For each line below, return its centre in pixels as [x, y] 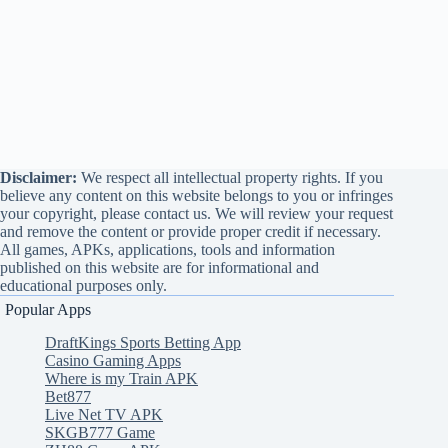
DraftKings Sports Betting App [143, 343]
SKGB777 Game [100, 433]
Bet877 [68, 397]
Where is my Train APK [121, 379]
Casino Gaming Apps [113, 361]
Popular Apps [48, 310]
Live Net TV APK [104, 415]
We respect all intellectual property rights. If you [230, 178]
